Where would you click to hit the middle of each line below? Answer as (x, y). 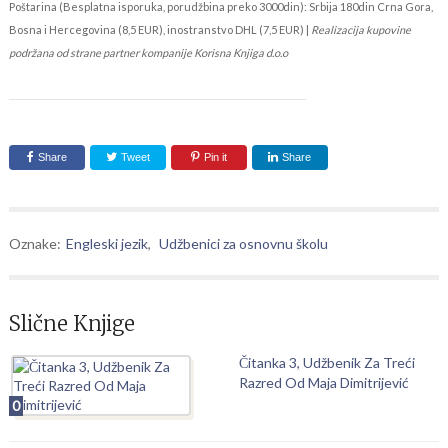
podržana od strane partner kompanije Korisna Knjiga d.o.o (148, 52)
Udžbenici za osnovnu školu (243, 243)
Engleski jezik (106, 243)
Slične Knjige (71, 323)
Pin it (215, 157)
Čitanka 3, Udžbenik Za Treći (326, 362)
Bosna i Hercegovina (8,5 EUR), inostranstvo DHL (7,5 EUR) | (159, 29)
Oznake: (34, 243)
